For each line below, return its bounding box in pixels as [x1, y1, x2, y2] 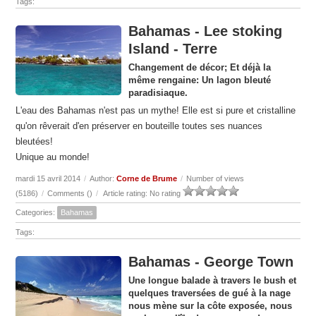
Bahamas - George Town [128, 254, 294, 270]
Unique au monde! [16, 152, 90, 163]
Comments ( [47, 189, 90, 198]
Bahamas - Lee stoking [128, 23, 283, 39]
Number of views [186, 174, 245, 183]
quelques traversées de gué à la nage [128, 288, 291, 299]
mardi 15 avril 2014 [16, 174, 81, 183]
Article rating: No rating [102, 189, 183, 198]
